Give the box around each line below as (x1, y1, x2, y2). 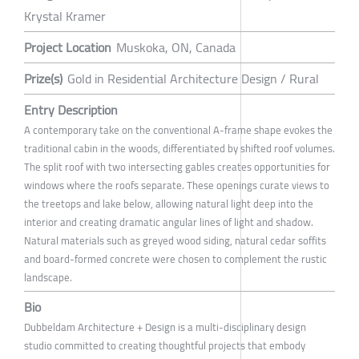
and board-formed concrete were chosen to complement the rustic (24, 248, 327, 268)
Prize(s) (24, 66, 63, 91)
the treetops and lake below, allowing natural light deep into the (24, 193, 313, 213)
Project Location (24, 34, 111, 59)
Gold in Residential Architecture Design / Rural (67, 66, 319, 91)
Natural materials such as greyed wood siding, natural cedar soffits (24, 230, 326, 250)
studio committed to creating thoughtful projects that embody (24, 335, 305, 355)
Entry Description (24, 97, 118, 122)
